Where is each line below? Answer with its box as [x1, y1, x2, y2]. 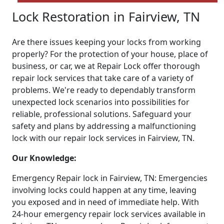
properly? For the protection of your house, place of [12, 48, 208, 60]
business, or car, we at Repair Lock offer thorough [12, 60, 200, 72]
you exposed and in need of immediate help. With [12, 196, 199, 208]
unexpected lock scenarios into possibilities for [12, 96, 189, 108]
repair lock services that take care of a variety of [12, 72, 193, 84]
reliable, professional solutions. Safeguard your [12, 108, 191, 120]
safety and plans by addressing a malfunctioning [12, 120, 196, 132]
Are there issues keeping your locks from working [12, 36, 201, 48]
